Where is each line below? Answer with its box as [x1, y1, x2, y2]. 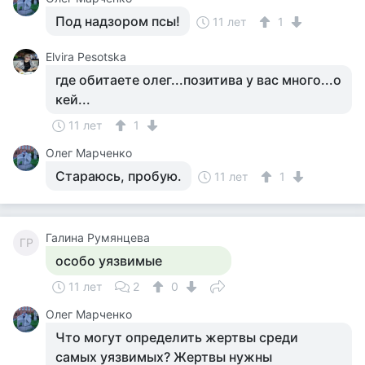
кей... [55, 91, 90, 108]
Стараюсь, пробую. [55, 168, 182, 184]
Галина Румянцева [46, 231, 150, 244]
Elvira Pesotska [46, 50, 126, 64]
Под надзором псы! [55, 13, 180, 29]
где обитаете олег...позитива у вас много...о [55, 72, 341, 88]
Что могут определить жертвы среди [55, 329, 298, 345]
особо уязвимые [55, 253, 162, 269]
